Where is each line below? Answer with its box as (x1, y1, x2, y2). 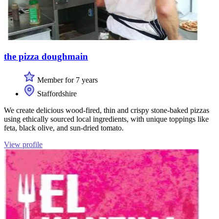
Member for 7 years (35, 76, 98, 85)
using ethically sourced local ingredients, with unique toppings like (4, 115, 209, 124)
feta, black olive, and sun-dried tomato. (4, 124, 124, 132)
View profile (4, 140, 43, 149)
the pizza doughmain (4, 51, 88, 62)
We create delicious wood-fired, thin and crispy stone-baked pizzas (4, 106, 209, 115)
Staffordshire (35, 89, 77, 98)
